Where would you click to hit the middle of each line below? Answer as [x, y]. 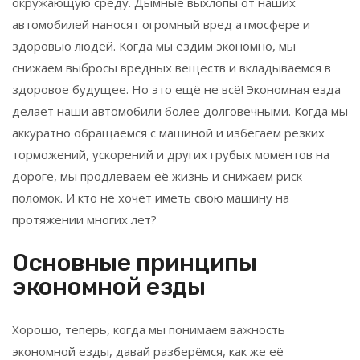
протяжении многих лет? [84, 219]
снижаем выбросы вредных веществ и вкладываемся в [172, 67]
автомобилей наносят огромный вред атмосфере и [161, 24]
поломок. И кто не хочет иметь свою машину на [151, 197]
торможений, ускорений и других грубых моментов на [171, 154]
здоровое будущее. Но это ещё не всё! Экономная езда [176, 89]
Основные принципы [135, 262]
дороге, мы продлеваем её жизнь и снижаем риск [157, 176]
